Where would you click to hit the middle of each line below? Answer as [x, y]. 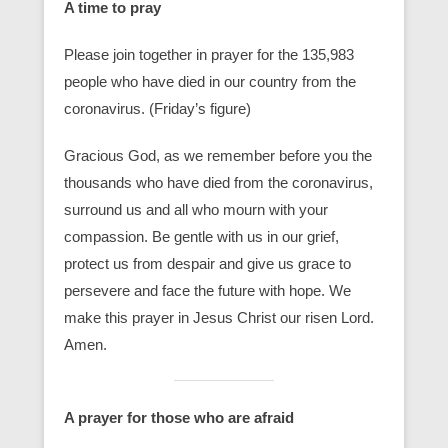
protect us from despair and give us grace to [207, 263]
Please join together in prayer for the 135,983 [209, 54]
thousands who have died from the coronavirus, [218, 182]
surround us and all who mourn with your [196, 209]
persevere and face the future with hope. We [207, 290]
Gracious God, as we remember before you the [218, 155]
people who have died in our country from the [210, 81]
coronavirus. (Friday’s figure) [157, 108]
